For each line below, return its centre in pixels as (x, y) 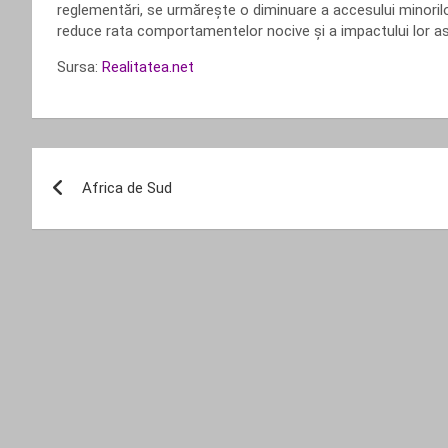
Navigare (94, 167)
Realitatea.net (148, 67)
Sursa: (79, 67)
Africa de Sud (127, 188)
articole (86, 249)
